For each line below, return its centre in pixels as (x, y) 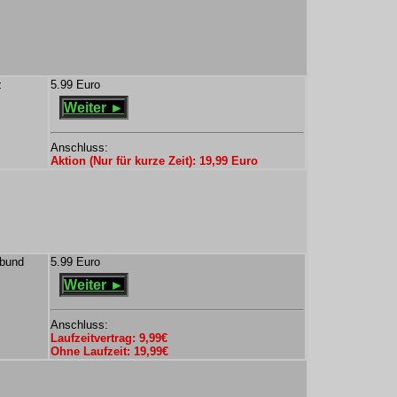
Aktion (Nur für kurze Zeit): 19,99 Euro (154, 161)
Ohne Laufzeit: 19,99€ (109, 351)
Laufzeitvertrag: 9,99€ (109, 338)
